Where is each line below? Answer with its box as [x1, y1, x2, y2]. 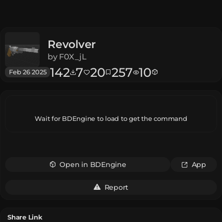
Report [104, 182, 129, 191]
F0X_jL [59, 52, 87, 61]
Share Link [7, 213, 43, 221]
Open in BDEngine [59, 160, 126, 168]
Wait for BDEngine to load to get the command [35, 114, 187, 122]
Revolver [48, 37, 96, 51]
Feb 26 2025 [9, 67, 47, 76]
